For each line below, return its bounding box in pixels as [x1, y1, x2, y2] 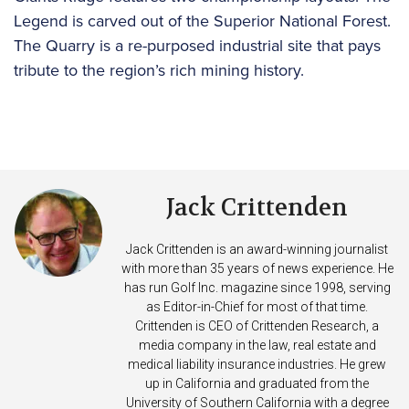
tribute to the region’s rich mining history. [14, 58, 304, 83]
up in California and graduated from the [145, 376, 369, 392]
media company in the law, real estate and [138, 338, 376, 353]
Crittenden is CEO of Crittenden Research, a [135, 319, 379, 334]
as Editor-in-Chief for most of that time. [146, 299, 368, 315]
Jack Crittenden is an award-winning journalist [126, 242, 388, 257]
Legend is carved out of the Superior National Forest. [14, 9, 391, 34]
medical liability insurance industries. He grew [128, 357, 386, 372]
